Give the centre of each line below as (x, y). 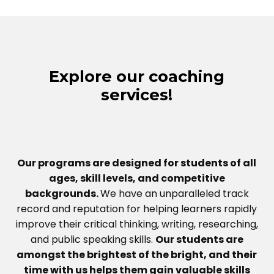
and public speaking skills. (93, 239)
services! (137, 94)
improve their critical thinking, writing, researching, (137, 224)
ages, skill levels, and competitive (137, 178)
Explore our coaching (137, 76)
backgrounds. (62, 193)
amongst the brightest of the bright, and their (137, 254)
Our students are (199, 239)
